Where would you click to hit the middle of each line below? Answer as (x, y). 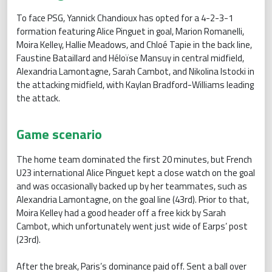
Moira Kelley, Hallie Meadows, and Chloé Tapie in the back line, (134, 44)
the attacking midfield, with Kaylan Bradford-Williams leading (135, 84)
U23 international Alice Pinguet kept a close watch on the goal (136, 172)
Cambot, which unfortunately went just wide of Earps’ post (132, 226)
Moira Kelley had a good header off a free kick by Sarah (121, 212)
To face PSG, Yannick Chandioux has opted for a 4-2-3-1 (125, 18)
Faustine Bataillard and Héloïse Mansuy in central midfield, (130, 58)
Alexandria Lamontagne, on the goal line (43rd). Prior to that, (133, 199)
